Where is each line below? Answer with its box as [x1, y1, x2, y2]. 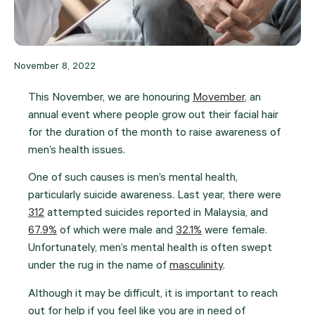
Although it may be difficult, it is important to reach [28, 288, 278, 301]
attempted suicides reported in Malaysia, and [44, 207, 268, 221]
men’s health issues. [28, 145, 125, 157]
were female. [202, 225, 267, 238]
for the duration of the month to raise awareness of [28, 127, 281, 140]
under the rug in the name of [28, 260, 169, 274]
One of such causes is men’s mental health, [28, 172, 238, 186]
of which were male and [57, 225, 176, 238]
